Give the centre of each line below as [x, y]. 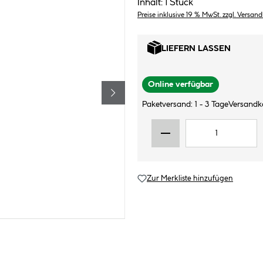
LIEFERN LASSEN [196, 48]
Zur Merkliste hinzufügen [190, 178]
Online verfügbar [181, 85]
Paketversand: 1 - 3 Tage [185, 104]
